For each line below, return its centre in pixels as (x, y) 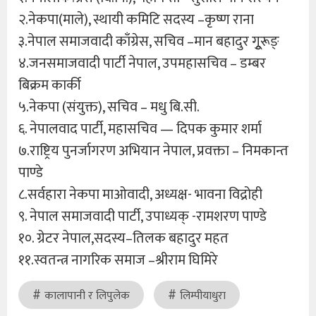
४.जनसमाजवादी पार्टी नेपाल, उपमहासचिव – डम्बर (142, 63)
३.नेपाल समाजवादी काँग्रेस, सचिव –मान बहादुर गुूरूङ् (149, 41)
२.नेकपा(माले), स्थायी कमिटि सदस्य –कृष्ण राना (136, 19)
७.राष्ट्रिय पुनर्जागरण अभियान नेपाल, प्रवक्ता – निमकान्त (153, 151)
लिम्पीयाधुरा (203, 296)
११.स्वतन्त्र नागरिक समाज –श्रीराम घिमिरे (118, 260)
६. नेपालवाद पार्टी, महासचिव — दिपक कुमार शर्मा (140, 129)
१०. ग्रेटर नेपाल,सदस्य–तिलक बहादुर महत (123, 238)
